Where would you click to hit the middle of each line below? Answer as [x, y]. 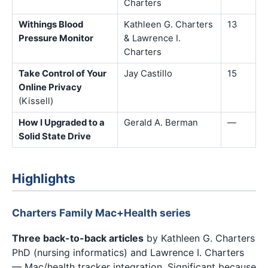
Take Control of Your [63, 73]
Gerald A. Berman [161, 122]
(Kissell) [36, 101]
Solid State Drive [55, 136]
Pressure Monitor [56, 38]
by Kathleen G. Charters [199, 238]
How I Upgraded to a [62, 122]
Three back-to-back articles [78, 238]
